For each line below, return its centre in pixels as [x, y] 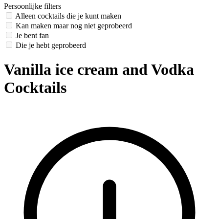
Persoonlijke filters [33, 6]
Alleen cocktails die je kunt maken [68, 16]
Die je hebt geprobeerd [51, 45]
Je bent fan [32, 36]
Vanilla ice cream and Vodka [99, 69]
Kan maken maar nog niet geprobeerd [74, 26]
